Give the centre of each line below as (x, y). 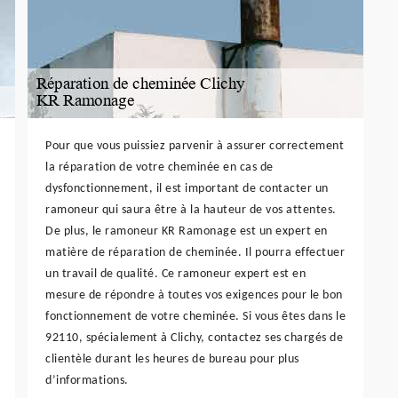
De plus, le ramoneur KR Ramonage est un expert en (187, 231)
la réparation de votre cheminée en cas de (159, 167)
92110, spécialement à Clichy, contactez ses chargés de (194, 338)
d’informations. (87, 380)
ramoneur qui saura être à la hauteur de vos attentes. (191, 210)
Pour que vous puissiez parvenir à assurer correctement (195, 146)
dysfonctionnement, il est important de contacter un (187, 188)
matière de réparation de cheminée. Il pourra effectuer (195, 252)
